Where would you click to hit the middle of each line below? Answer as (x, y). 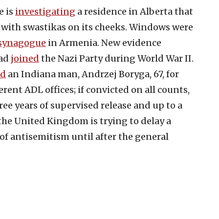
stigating (55, 11)
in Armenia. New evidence (104, 43)
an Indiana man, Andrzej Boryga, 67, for (92, 74)
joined (25, 58)
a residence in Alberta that (134, 11)
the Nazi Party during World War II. (116, 58)
